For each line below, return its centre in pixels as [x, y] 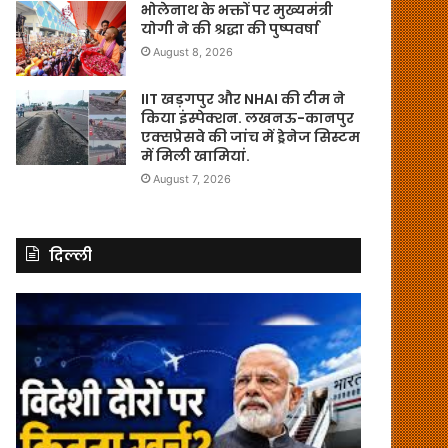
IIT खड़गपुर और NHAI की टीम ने [243, 98]
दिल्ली [71, 255]
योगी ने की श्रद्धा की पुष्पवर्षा [230, 28]
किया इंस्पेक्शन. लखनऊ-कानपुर [248, 117]
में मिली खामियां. [196, 155]
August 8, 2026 [193, 51]
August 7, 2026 [192, 178]
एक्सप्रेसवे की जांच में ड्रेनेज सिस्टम [251, 136]
